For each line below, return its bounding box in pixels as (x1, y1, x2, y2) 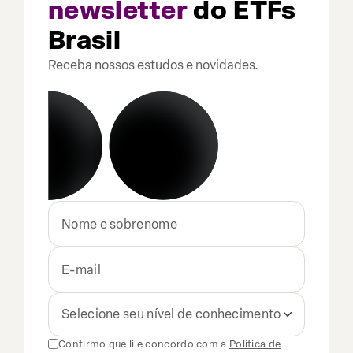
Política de (229, 338, 281, 350)
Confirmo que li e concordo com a (58, 338, 227, 350)
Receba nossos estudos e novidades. (48, 58, 258, 72)
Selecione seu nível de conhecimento (61, 307, 281, 321)
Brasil (48, 24, 121, 57)
